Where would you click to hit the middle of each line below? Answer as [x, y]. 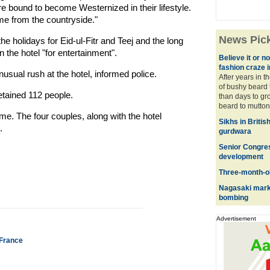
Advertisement [236, 218]
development [241, 157]
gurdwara [235, 131]
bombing [233, 198]
